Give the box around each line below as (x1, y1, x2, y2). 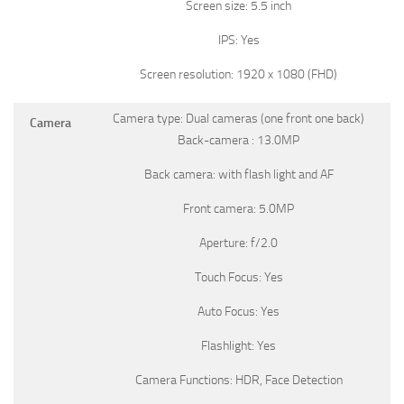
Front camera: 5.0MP (183, 200, 294, 216)
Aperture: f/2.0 (199, 234, 278, 251)
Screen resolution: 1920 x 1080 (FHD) (140, 66, 337, 82)
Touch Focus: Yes (194, 269, 283, 285)
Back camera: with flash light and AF (143, 166, 334, 182)
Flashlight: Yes (201, 337, 276, 353)
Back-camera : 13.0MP (178, 132, 299, 148)
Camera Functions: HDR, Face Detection (134, 372, 343, 388)
